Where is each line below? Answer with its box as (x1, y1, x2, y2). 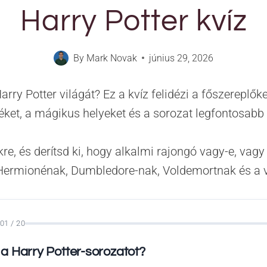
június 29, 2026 (148, 52, 213, 64)
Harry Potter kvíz (20, 5, 247, 37)
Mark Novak (86, 52, 137, 64)
